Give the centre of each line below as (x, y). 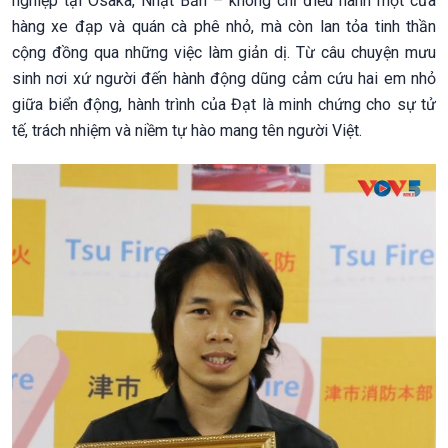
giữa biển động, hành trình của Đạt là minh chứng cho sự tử (224, 104)
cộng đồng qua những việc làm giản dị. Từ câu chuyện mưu (224, 52)
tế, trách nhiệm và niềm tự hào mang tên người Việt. (187, 130)
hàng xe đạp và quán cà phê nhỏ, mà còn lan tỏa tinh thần (224, 26)
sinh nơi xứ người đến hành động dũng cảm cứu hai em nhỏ (224, 78)
